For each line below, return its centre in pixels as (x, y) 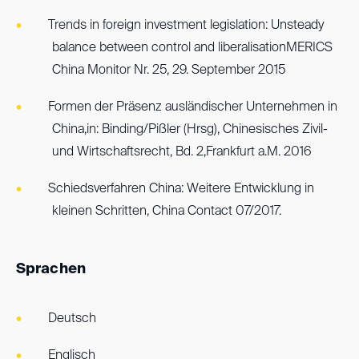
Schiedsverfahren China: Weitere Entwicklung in (181, 189)
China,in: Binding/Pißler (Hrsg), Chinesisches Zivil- (190, 130)
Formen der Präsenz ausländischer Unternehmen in (193, 107)
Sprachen (51, 269)
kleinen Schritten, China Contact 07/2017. (167, 212)
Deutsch (72, 319)
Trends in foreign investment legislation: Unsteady (186, 26)
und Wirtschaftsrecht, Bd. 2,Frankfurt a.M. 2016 (182, 152)
